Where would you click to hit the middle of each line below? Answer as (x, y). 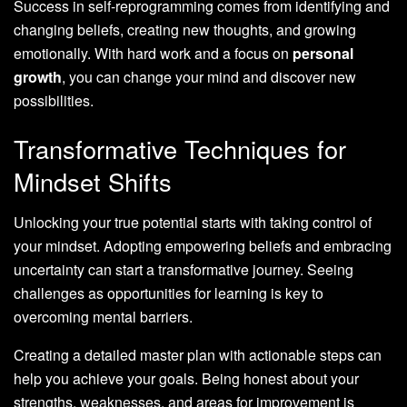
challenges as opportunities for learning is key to (169, 293)
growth (38, 76)
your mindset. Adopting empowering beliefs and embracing (203, 246)
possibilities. (54, 100)
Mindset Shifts (93, 182)
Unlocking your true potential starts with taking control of (193, 222)
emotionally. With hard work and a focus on (153, 53)
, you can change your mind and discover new (209, 76)
